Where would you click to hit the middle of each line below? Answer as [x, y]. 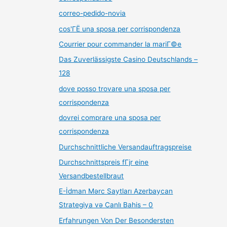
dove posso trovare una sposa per [115, 88]
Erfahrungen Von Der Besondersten [117, 220]
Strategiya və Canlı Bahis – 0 [106, 205]
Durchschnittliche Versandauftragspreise [125, 147]
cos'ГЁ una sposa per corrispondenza [120, 29]
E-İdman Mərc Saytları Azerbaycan [116, 191]
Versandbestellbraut [91, 176]
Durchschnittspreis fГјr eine [104, 162]
